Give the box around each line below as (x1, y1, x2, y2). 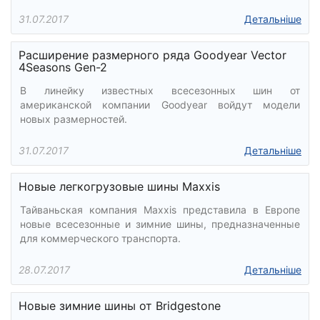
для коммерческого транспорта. (20, 232, 181, 244)
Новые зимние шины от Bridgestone (19, 299, 221, 313)
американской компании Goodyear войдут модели (20, 99, 300, 111)
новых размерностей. (20, 113, 127, 125)
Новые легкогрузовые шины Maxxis (19, 179, 220, 194)
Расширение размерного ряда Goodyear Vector (19, 48, 286, 62)
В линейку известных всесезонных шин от (20, 84, 300, 96)
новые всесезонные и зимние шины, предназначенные (20, 218, 300, 230)
